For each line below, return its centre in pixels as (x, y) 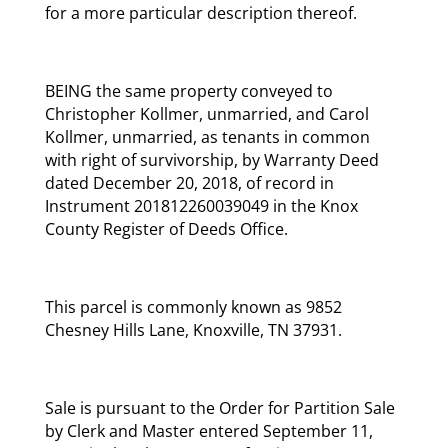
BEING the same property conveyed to (188, 90)
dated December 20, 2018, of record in (189, 182)
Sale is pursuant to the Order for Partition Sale (219, 407)
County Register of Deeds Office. (166, 228)
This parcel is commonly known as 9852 (193, 306)
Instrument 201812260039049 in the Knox (201, 205)
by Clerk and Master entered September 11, (208, 430)
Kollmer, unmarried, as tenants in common (207, 136)
